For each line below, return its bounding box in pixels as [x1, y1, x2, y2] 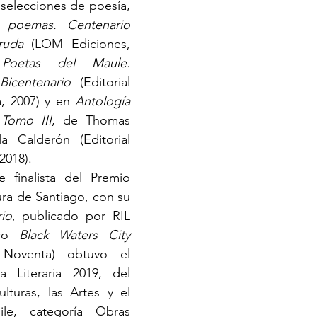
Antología [75, 93, 130, 109]
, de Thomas [52, 113, 130, 128]
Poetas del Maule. [2, 55, 130, 71]
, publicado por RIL [11, 208, 131, 224]
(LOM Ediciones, [31, 36, 130, 52]
